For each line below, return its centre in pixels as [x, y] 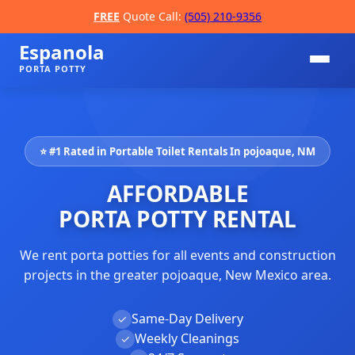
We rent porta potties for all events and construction [177, 255]
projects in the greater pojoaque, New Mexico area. [177, 275]
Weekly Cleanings [187, 338]
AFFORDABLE [177, 193]
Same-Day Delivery [187, 319]
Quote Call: [152, 16]
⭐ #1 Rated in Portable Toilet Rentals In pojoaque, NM [177, 151]
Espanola [62, 52]
